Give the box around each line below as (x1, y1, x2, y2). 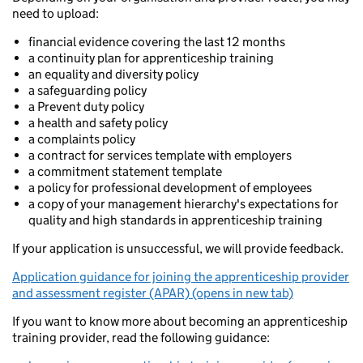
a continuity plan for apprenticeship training (28, 50, 274, 66)
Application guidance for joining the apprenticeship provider (12, 269, 349, 284)
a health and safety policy (28, 115, 168, 130)
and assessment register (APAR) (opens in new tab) (12, 285, 293, 301)
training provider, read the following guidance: (12, 330, 270, 345)
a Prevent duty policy (28, 99, 144, 114)
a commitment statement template (28, 164, 222, 179)
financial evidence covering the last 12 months (28, 34, 285, 49)
